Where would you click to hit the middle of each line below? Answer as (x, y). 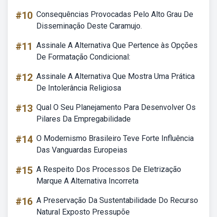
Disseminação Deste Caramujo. (89, 26)
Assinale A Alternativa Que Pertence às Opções (117, 45)
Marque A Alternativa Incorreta (87, 181)
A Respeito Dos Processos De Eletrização (109, 169)
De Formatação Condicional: (83, 57)
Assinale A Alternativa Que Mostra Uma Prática (116, 76)
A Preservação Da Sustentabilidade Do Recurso (117, 200)
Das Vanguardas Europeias (82, 150)
